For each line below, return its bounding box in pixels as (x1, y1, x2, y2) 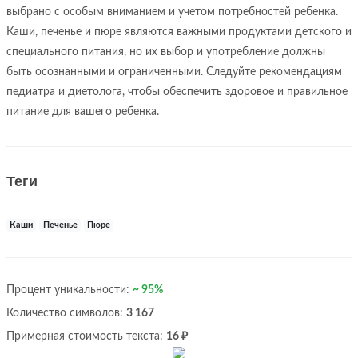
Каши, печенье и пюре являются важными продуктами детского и (6, 26, 352, 38)
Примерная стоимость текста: (6, 331, 166, 342)
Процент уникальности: (6, 284, 133, 296)
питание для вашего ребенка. (6, 106, 159, 117)
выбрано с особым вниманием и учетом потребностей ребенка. (6, 6, 338, 18)
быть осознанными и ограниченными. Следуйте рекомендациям (6, 66, 342, 78)
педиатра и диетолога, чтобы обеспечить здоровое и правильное (6, 86, 348, 97)
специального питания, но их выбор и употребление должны (6, 46, 325, 58)
